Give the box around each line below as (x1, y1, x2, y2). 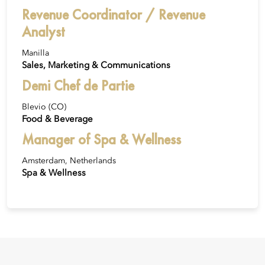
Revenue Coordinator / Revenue (22, 5, 205, 24)
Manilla (22, 49, 49, 58)
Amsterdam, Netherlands (22, 157, 116, 166)
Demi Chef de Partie (22, 76, 134, 95)
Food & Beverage (22, 115, 93, 125)
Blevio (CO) (22, 103, 66, 112)
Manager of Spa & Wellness (22, 130, 181, 149)
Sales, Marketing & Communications (22, 61, 170, 71)
